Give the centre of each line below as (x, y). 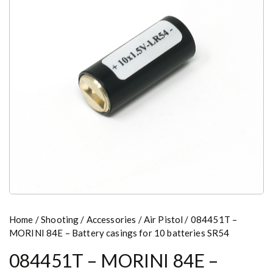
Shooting (60, 219)
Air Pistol (163, 219)
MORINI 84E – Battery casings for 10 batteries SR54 (119, 232)
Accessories (111, 219)
